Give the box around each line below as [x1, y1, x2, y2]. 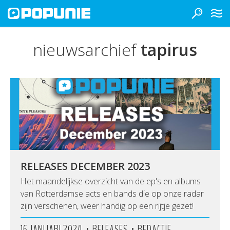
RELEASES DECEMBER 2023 [21, 159, 150, 173]
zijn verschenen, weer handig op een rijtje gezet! [21, 200, 194, 212]
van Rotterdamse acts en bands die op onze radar [21, 188, 204, 199]
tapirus [141, 39, 197, 61]
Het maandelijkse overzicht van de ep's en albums [21, 176, 201, 187]
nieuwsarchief [33, 39, 141, 61]
